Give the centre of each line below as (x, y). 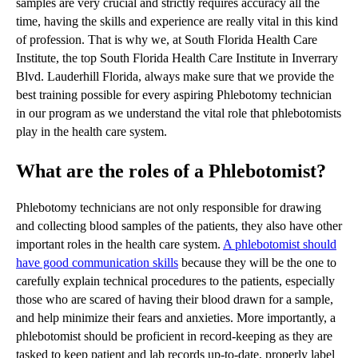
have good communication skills (97, 263)
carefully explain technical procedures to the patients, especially (175, 281)
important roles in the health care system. (119, 245)
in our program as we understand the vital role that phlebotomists (179, 113)
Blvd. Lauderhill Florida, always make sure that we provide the (175, 77)
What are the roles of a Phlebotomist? (171, 171)
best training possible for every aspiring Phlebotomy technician (174, 95)
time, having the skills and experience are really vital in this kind (177, 22)
